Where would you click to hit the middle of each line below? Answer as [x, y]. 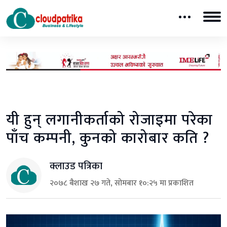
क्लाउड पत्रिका [76, 166]
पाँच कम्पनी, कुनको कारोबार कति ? [108, 138]
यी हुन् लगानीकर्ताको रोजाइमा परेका [109, 120]
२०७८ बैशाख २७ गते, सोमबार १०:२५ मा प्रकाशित [122, 183]
